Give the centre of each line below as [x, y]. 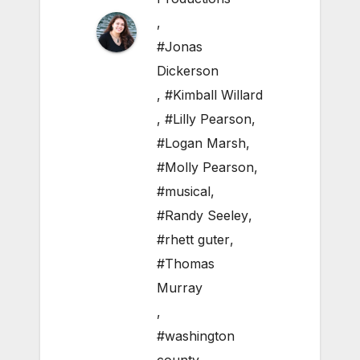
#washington [196, 336]
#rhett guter [193, 240]
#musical [184, 192]
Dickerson [188, 71]
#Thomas [186, 264]
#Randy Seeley [202, 216]
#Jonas [180, 47]
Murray [180, 288]
